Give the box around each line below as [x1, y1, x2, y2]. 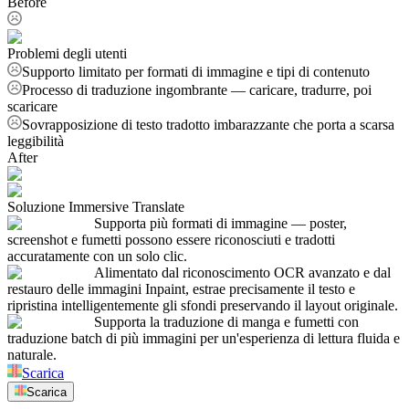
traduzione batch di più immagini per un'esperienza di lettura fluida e [7, 330, 400, 347]
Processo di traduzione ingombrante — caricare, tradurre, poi [22, 82, 372, 99]
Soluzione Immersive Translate [7, 199, 184, 215]
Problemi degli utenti [7, 46, 127, 62]
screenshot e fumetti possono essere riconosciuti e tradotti [7, 232, 335, 248]
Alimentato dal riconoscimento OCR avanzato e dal [94, 265, 391, 281]
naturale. [7, 347, 57, 363]
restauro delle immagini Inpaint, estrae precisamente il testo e [7, 281, 355, 298]
